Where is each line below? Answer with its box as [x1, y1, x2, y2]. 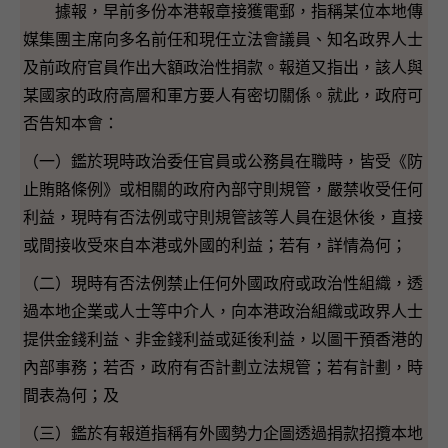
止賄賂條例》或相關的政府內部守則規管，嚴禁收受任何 [23, 180, 423, 198]
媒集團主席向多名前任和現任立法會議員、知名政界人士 [23, 30, 423, 48]
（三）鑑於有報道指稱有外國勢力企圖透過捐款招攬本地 [23, 424, 423, 442]
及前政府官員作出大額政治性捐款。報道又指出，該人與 [23, 58, 423, 76]
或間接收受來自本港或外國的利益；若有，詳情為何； [23, 236, 407, 254]
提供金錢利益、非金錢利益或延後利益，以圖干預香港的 [23, 330, 423, 348]
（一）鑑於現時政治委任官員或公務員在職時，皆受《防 [23, 152, 423, 170]
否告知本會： [23, 114, 119, 132]
